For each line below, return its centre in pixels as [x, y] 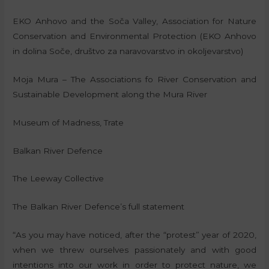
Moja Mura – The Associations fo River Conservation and [134, 79]
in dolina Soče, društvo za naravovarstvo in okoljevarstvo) [128, 51]
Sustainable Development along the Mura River [110, 94]
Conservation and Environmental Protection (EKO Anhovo [134, 36]
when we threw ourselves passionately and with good [134, 250]
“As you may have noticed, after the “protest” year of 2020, [134, 235]
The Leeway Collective [59, 179]
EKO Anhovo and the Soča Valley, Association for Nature [134, 21]
